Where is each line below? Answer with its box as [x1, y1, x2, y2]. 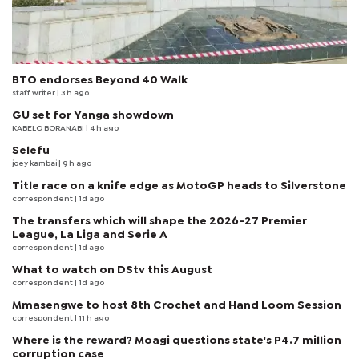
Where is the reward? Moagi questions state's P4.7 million [12, 335, 341, 345]
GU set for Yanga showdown [12, 110, 174, 120]
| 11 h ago [75, 314, 109, 322]
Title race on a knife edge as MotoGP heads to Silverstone [12, 180, 346, 191]
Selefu [12, 145, 50, 155]
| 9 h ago [58, 159, 91, 167]
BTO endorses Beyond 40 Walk [12, 75, 188, 85]
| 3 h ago [57, 89, 89, 97]
